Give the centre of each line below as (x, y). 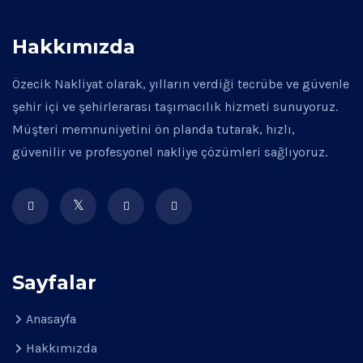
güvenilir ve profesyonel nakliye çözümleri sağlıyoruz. (170, 152)
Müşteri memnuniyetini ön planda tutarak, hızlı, (154, 129)
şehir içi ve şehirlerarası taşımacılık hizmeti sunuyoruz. (175, 106)
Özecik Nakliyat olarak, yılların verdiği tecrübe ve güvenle (181, 83)
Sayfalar (54, 282)
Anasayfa (51, 318)
